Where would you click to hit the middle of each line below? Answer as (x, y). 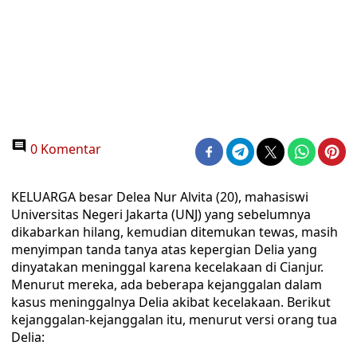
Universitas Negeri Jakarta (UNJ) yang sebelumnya (161, 214)
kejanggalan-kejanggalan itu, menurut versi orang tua (174, 320)
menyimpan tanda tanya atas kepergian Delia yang (164, 249)
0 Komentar (64, 149)
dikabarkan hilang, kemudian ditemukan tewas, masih (175, 232)
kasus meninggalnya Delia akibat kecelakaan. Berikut (171, 302)
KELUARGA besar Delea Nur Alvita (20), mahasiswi (160, 197)
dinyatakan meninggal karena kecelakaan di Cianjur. (167, 267)
